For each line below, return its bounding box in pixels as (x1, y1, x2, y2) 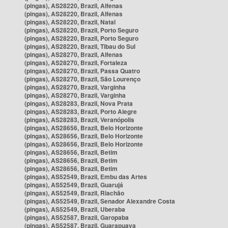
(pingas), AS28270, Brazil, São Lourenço (24, 74, 140, 83)
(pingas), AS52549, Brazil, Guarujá (24, 180, 123, 189)
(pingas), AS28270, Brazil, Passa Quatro (24, 66, 140, 75)
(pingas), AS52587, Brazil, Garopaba (24, 213, 129, 222)
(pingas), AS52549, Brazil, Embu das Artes (24, 172, 147, 181)
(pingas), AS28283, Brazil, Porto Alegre (24, 107, 137, 116)
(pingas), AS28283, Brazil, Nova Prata (24, 99, 133, 108)
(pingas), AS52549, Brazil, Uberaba (24, 205, 125, 214)
